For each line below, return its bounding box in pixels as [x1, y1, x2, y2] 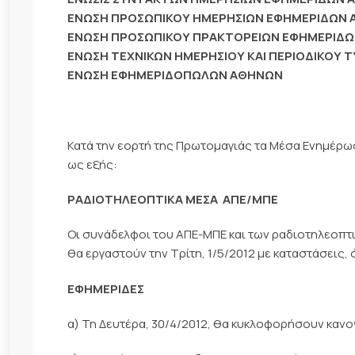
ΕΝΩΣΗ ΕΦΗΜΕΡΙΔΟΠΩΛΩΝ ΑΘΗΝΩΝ [67, 67, 283, 84]
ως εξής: [67, 155, 117, 173]
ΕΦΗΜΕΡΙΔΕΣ [67, 280, 144, 297]
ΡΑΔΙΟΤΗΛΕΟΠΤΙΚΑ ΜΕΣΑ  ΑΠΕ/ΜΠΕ [67, 191, 278, 208]
